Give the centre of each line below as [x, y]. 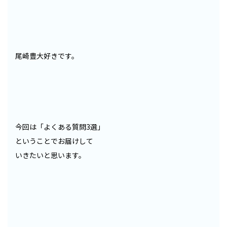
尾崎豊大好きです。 [47, 56]
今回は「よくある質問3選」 [60, 127]
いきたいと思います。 [50, 155]
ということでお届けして [54, 141]
